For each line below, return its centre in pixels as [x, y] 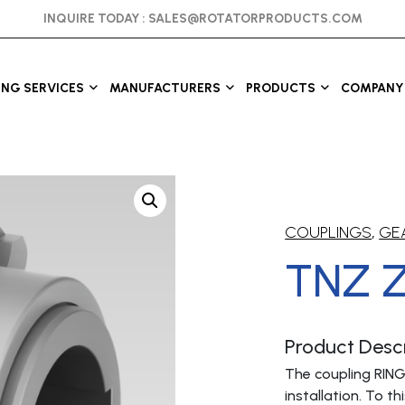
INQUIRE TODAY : [95, 19]
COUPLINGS [329, 233]
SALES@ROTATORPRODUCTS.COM [255, 19]
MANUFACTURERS [165, 88]
